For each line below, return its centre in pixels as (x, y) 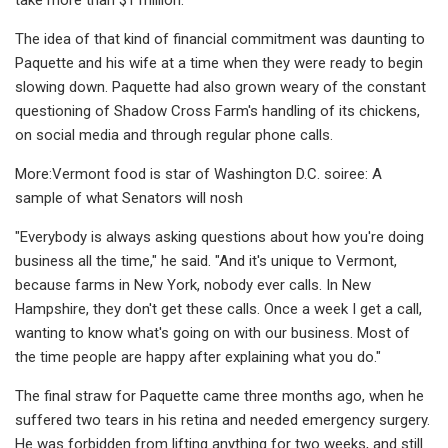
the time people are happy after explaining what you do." (198, 356)
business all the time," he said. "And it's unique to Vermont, (206, 260)
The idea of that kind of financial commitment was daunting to (220, 38)
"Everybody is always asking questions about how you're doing (219, 236)
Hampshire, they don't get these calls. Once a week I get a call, (218, 308)
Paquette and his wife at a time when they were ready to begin (219, 62)
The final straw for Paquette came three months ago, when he (219, 395)
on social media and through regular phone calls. (174, 134)
